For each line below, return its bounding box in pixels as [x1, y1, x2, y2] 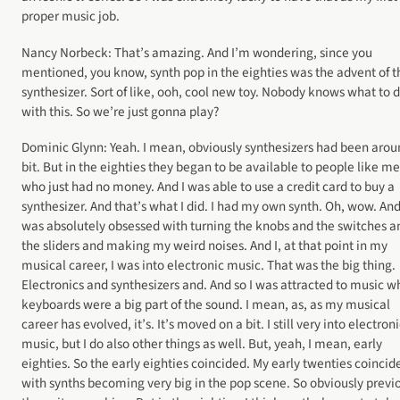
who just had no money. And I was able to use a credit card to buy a [21, 176, 395, 196]
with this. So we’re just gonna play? [21, 101, 219, 121]
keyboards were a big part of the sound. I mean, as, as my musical [21, 294, 390, 314]
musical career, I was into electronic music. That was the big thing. [21, 254, 396, 275]
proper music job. [21, 6, 120, 27]
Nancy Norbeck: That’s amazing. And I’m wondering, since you [21, 42, 372, 62]
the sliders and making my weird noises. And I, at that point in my [21, 235, 387, 255]
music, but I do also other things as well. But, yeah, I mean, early [21, 333, 382, 354]
